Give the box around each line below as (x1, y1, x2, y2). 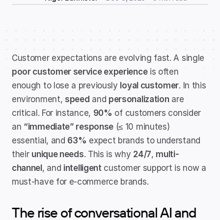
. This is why (83, 149, 134, 159)
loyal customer (120, 81, 179, 90)
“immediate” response (24, 122, 113, 132)
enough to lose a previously (12, 81, 120, 90)
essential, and (12, 136, 68, 145)
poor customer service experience (12, 67, 148, 77)
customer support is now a (101, 163, 206, 173)
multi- (156, 149, 179, 159)
